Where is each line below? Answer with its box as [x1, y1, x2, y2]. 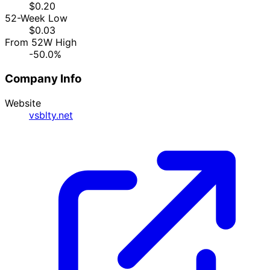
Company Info [5, 71, 81, 86]
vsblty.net [29, 108, 73, 121]
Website [5, 96, 41, 109]
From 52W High [5, 36, 77, 49]
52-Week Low [5, 12, 67, 25]
